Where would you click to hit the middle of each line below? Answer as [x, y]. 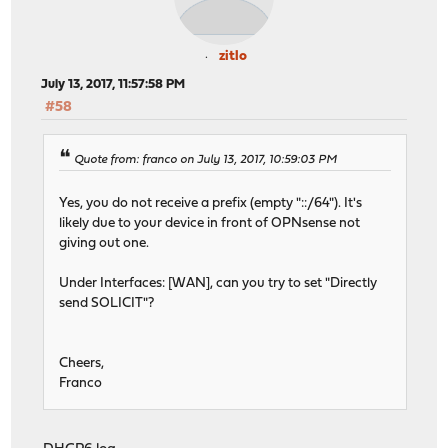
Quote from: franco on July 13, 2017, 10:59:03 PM [206, 160]
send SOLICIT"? [107, 304]
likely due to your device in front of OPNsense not [210, 224]
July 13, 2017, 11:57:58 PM [113, 84]
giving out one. [104, 244]
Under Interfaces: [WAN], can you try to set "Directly [218, 284]
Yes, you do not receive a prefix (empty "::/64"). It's [211, 204]
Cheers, [82, 364]
